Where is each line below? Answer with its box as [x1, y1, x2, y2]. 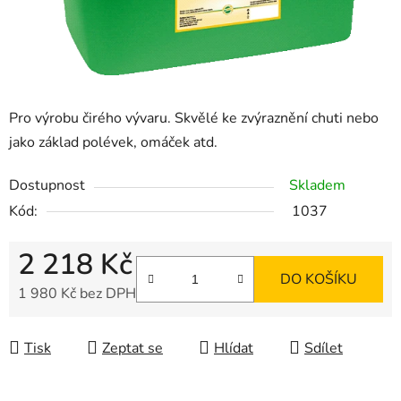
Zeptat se [102, 337, 163, 358]
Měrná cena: [17, 311, 95, 331]
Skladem [289, 175, 346, 195]
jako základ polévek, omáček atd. [9, 132, 218, 152]
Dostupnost [9, 175, 85, 195]
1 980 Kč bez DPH [18, 283, 136, 303]
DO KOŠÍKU [280, 269, 357, 289]
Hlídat [214, 337, 253, 358]
